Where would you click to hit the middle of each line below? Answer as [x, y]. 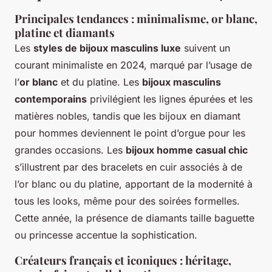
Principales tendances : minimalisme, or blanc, [136, 18]
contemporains [51, 99]
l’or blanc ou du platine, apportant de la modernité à [134, 184]
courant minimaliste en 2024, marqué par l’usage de [133, 65]
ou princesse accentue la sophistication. [106, 235]
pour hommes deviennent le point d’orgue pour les [130, 133]
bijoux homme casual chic [187, 150]
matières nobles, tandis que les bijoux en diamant [127, 116]
